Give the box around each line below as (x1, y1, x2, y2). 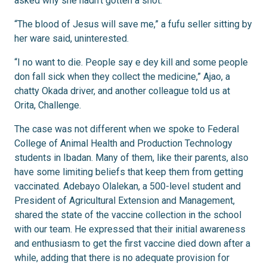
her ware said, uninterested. (14, 33, 129, 45)
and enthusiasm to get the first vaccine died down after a (14, 238, 250, 250)
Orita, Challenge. (14, 100, 81, 111)
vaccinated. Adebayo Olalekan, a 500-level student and (14, 181, 241, 193)
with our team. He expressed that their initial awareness (14, 223, 246, 235)
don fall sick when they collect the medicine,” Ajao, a (14, 71, 230, 83)
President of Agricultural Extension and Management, (14, 195, 235, 207)
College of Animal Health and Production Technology (14, 138, 232, 150)
